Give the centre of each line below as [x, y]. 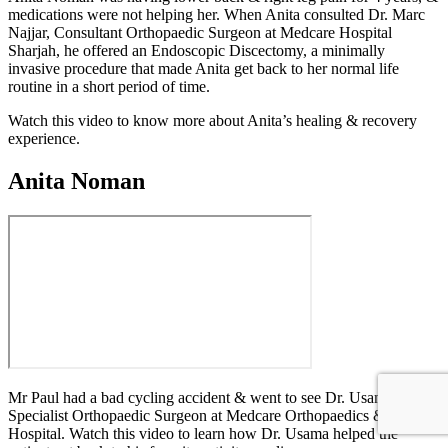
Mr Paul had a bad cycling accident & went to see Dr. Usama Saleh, [222, 398]
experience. [48, 139]
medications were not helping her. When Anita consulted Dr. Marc [216, 15]
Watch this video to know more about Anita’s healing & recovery [212, 121]
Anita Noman [76, 181]
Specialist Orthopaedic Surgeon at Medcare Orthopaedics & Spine [216, 416]
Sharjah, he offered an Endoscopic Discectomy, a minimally [196, 51]
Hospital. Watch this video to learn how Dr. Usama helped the [203, 434]
